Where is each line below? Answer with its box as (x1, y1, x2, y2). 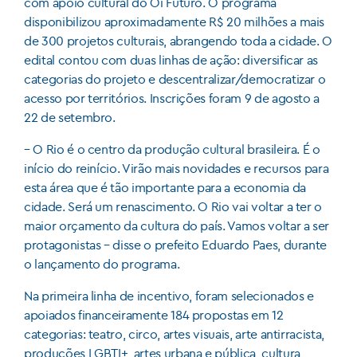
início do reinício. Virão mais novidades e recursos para (24, 160, 329, 177)
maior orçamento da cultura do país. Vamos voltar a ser (24, 218, 330, 234)
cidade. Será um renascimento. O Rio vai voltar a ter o (24, 198, 323, 215)
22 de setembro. (24, 109, 116, 126)
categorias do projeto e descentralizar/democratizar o (24, 71, 326, 88)
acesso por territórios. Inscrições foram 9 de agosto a (24, 90, 320, 107)
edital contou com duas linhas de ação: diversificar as (24, 52, 319, 69)
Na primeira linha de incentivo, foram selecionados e (24, 288, 314, 304)
